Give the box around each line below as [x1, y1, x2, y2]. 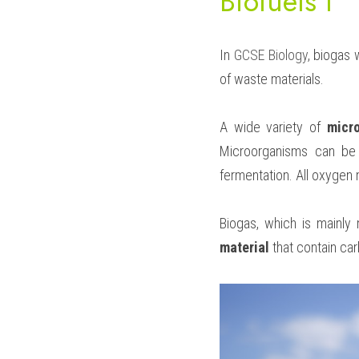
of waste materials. [220, 71, 324, 87]
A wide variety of [220, 119, 327, 135]
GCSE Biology [233, 46, 308, 63]
